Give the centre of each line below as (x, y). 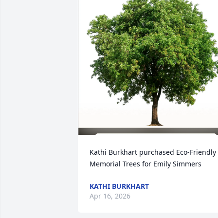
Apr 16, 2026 (110, 196)
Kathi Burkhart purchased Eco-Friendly (153, 152)
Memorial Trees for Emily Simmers (145, 164)
